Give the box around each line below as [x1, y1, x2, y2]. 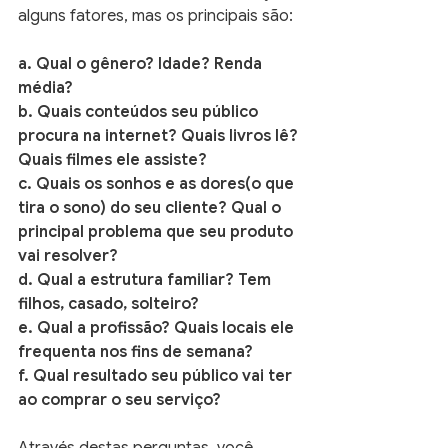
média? [18, 78, 77, 98]
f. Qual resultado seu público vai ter [18, 366, 296, 386]
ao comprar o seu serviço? [18, 390, 221, 410]
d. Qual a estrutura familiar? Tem [18, 270, 275, 290]
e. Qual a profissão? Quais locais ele [18, 318, 298, 338]
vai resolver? [18, 246, 118, 266]
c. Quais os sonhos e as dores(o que [18, 174, 298, 194]
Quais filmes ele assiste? [18, 150, 207, 170]
